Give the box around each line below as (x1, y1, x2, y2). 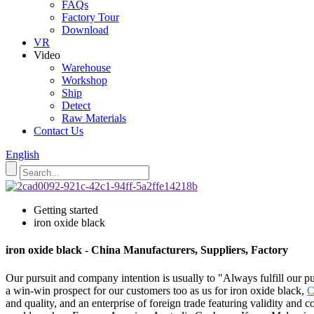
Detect (62, 100, 90, 111)
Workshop (62, 74, 107, 86)
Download (62, 24, 109, 36)
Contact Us (34, 125, 83, 137)
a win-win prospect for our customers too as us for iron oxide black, (6, 284, 307, 296)
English (6, 149, 39, 161)
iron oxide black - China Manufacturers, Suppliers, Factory (6, 244, 288, 257)
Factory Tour (62, 11, 119, 23)
